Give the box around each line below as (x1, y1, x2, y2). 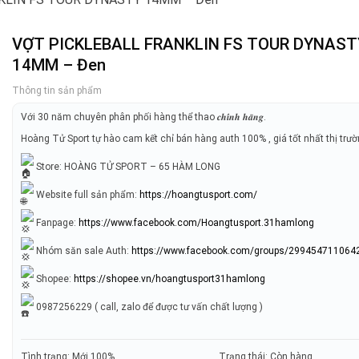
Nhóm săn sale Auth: (34, 244, 132, 256)
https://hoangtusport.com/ (139, 188, 258, 200)
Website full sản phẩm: (34, 188, 140, 200)
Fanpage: (34, 216, 79, 228)
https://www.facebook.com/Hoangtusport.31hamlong (79, 216, 315, 228)
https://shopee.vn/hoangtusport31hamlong (74, 272, 266, 284)
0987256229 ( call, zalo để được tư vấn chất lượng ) (34, 301, 264, 313)
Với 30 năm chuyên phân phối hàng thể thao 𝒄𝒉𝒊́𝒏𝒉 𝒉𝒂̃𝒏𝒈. (21, 111, 267, 123)
